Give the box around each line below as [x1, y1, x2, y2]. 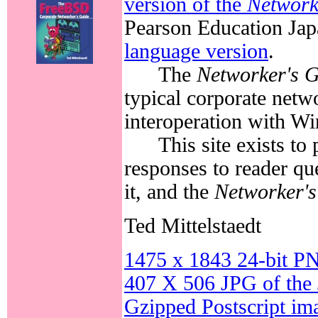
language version [124, 40, 268, 63]
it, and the [124, 180, 214, 204]
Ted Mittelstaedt [124, 214, 261, 238]
